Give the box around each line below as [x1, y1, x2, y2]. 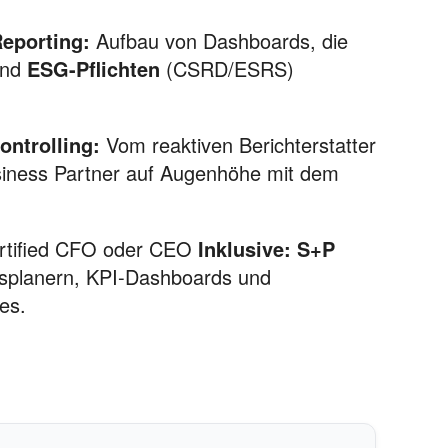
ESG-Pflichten [27, 54, 160, 83]
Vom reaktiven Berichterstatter [100, 130, 376, 159]
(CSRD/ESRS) [160, 54, 294, 83]
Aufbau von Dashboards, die [90, 26, 348, 55]
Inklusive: [198, 234, 291, 263]
